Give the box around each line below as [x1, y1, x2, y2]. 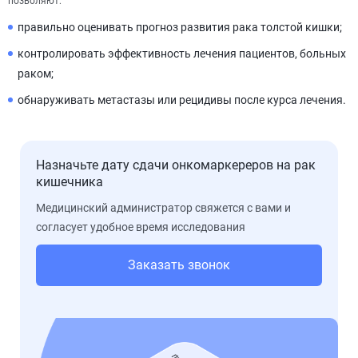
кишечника [36, 174, 103, 189]
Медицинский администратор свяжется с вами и [36, 201, 291, 214]
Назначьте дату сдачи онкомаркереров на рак [36, 157, 316, 173]
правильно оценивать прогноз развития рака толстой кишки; [18, 21, 342, 34]
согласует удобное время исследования [36, 221, 245, 233]
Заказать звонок [128, 257, 230, 272]
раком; [18, 67, 54, 80]
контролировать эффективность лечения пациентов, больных [18, 47, 346, 60]
